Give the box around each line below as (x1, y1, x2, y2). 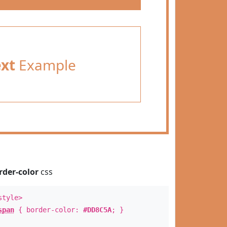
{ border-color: (14, 206, 83, 214)
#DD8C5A (83, 206, 111, 214)
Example (15, 55, 76, 74)
